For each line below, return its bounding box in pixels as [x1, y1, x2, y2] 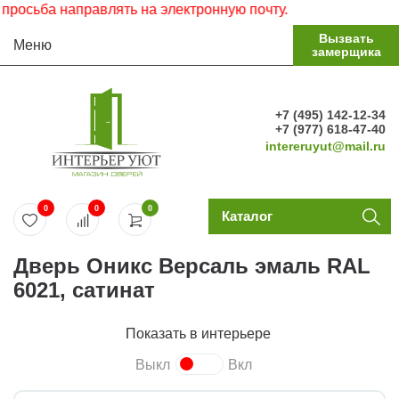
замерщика [311, 45, 381, 59]
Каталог [221, 208, 273, 224]
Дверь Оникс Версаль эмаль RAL [13, 254, 370, 278]
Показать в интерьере [125, 326, 274, 341]
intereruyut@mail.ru [265, 139, 386, 153]
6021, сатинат [13, 278, 155, 302]
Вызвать [318, 31, 374, 45]
